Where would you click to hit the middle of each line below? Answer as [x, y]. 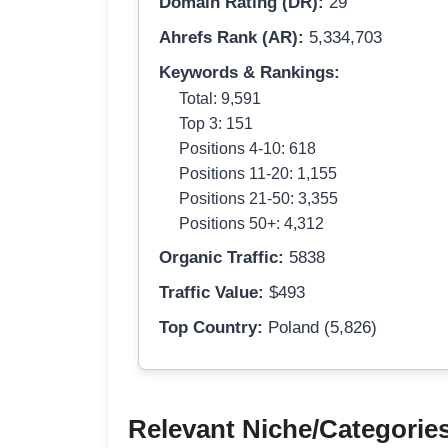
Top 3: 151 [216, 123]
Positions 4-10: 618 [247, 148]
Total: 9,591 [220, 98]
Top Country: [211, 328]
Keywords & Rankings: [249, 73]
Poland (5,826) [320, 328]
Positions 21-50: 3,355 [258, 198]
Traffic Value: [211, 293]
